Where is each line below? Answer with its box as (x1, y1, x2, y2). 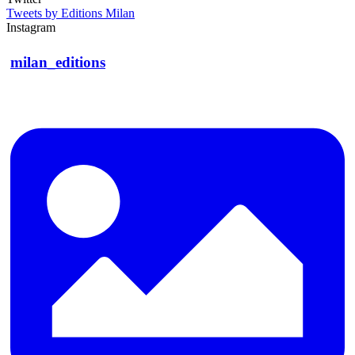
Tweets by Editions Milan (6, 6, 135, 21)
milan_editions (10, 54, 105, 71)
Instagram (6, 21, 55, 35)
